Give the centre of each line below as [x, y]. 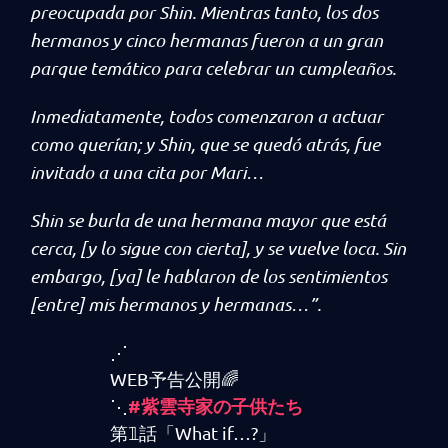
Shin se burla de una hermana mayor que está [208, 220]
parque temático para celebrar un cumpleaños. [213, 68]
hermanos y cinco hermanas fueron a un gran [206, 40]
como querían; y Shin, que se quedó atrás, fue [205, 144]
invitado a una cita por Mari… [147, 172]
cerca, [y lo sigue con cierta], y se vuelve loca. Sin [218, 248]
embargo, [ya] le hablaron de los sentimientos [208, 276]
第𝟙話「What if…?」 [193, 432]
